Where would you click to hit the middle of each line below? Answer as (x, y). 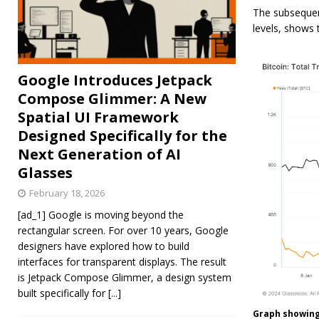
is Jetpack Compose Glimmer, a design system (125, 277)
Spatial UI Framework (98, 117)
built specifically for (63, 293)
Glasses (45, 172)
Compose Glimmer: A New (112, 98)
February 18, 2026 (67, 193)
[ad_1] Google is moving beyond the (101, 214)
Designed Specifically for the (122, 135)
